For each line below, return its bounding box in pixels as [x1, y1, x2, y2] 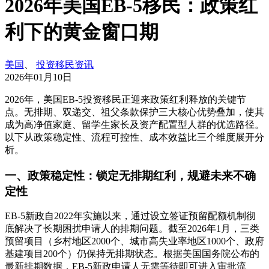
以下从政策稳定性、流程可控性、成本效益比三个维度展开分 [5, 131, 264, 142]
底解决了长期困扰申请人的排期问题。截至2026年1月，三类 [5, 223, 259, 234]
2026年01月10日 [5, 71, 72, 82]
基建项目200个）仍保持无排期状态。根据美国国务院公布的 [5, 249, 259, 259]
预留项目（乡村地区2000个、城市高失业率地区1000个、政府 [5, 236, 264, 247]
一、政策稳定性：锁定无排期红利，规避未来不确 [5, 169, 256, 182]
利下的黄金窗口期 [5, 21, 159, 43]
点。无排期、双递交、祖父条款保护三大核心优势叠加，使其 [5, 106, 264, 117]
